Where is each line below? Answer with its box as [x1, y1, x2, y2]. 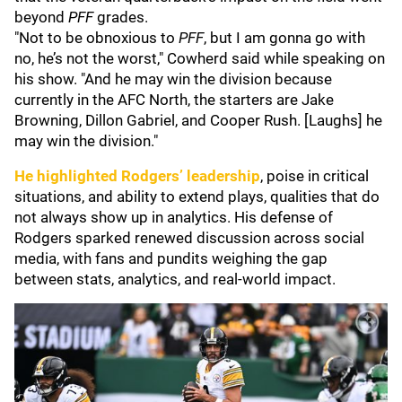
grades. [93, 8, 152, 26]
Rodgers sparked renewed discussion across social [14, 229, 364, 247]
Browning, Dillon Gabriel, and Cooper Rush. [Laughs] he [14, 111, 382, 129]
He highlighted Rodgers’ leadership [14, 167, 260, 185]
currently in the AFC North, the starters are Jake [14, 91, 334, 109]
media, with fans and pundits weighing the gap [14, 249, 328, 267]
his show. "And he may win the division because [14, 70, 332, 88]
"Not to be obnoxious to [14, 29, 179, 47]
